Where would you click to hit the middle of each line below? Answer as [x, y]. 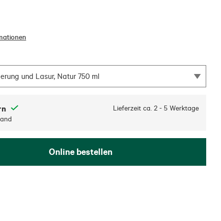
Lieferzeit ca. [132, 108]
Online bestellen [80, 152]
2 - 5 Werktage [176, 108]
